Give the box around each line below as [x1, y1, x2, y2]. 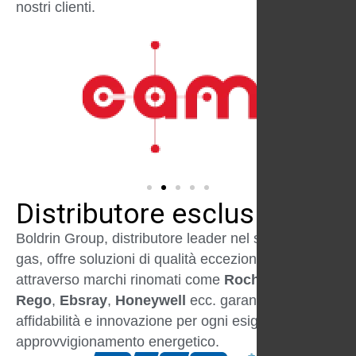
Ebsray [60, 292, 107, 308]
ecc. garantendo [186, 292, 292, 308]
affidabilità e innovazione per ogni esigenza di [16, 313, 304, 329]
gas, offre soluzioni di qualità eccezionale [16, 251, 276, 267]
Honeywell [115, 292, 186, 308]
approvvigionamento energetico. [16, 334, 219, 350]
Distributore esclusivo [16, 198, 292, 230]
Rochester [224, 272, 294, 288]
